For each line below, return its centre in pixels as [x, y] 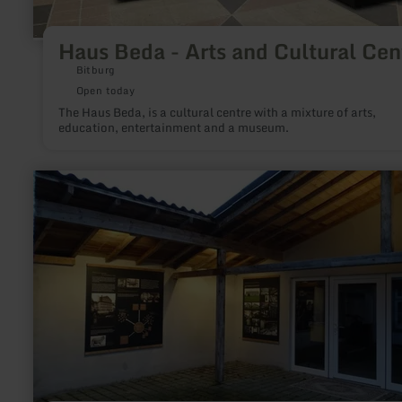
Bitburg [95, 70]
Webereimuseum [80, 220]
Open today [105, 90]
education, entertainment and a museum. [173, 127]
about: [50, 205]
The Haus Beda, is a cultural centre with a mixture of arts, [217, 112]
